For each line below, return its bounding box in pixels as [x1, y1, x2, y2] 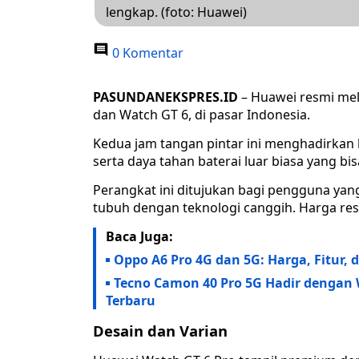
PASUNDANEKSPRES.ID [93, 88, 238, 107]
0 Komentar [109, 44, 184, 63]
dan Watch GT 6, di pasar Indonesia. [93, 106, 310, 124]
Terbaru [106, 292, 159, 310]
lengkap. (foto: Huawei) [106, 3, 247, 22]
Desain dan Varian [93, 321, 228, 341]
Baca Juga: [106, 228, 173, 246]
